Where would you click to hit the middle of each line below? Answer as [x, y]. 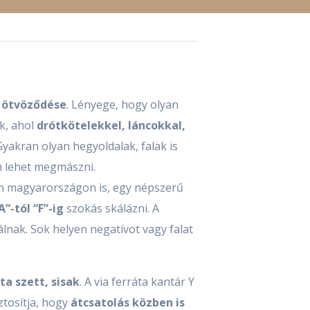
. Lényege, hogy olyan [122, 105]
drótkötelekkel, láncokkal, [111, 126]
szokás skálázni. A [111, 209]
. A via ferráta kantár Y [137, 282]
